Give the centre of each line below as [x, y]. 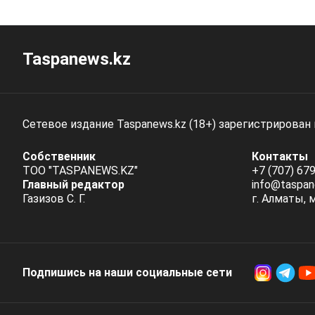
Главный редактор [73, 185]
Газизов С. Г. [54, 199]
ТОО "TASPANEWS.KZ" [80, 171]
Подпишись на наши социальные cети [127, 273]
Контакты [279, 157]
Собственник [59, 157]
